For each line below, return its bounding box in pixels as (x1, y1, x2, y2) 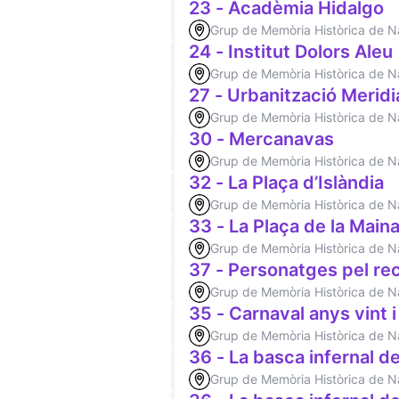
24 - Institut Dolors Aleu (189, 41, 393, 62)
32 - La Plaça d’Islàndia (189, 172, 384, 193)
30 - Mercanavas (189, 128, 334, 150)
